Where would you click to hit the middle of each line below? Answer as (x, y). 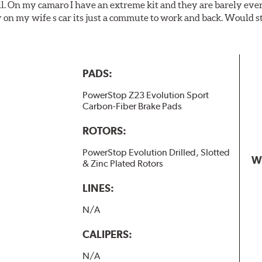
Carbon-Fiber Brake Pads (132, 106)
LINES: (98, 188)
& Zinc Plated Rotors (123, 164)
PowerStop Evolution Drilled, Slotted (156, 153)
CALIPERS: (107, 235)
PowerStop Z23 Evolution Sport (145, 95)
